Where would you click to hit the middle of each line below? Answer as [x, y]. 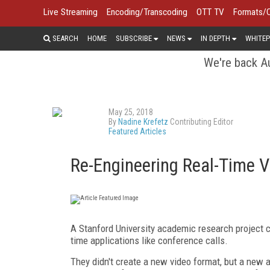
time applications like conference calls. [150, 240]
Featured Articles [137, 131]
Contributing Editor [201, 121]
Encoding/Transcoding [147, 12]
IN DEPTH [215, 38]
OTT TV [210, 12]
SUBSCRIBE [134, 38]
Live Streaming [71, 12]
